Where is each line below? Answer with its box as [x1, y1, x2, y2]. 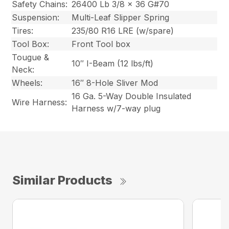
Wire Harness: [12, 97, 67, 107]
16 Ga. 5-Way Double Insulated [72, 90, 192, 101]
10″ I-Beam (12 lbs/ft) [72, 58, 154, 68]
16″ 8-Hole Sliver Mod [72, 77, 158, 88]
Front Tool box [72, 38, 131, 49]
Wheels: [12, 77, 43, 88]
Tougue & [12, 52, 50, 62]
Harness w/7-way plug [72, 103, 161, 113]
